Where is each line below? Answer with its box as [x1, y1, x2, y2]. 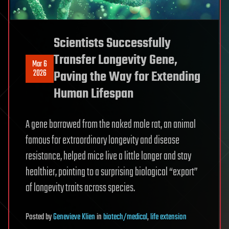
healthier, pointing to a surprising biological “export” [26, 163, 198, 181]
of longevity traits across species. [26, 179, 135, 197]
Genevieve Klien [53, 210, 95, 224]
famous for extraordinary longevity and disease [26, 131, 179, 149]
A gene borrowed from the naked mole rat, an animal [26, 116, 196, 133]
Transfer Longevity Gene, [54, 50, 177, 71]
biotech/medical [103, 210, 147, 224]
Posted [26, 210, 45, 224]
